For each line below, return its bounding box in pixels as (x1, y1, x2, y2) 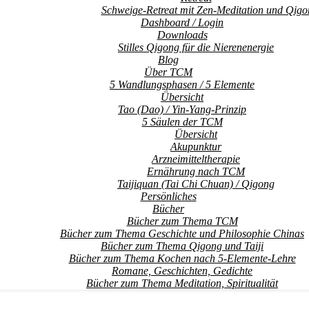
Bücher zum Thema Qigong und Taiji (101, 240, 263, 252)
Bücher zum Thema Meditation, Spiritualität (86, 277, 278, 289)
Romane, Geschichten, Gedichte (112, 265, 252, 277)
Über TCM (144, 66, 192, 78)
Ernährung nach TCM (147, 166, 245, 177)
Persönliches (140, 190, 197, 202)
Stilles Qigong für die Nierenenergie (118, 41, 274, 53)
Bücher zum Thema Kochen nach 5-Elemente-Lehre (68, 252, 296, 264)
